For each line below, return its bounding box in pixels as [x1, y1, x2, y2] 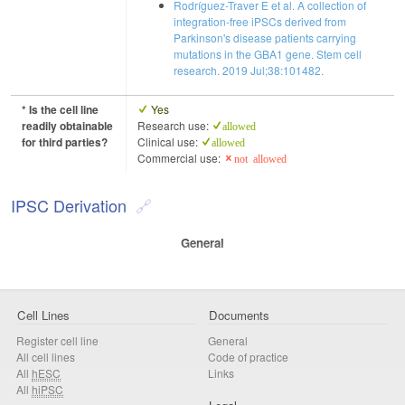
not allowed [234, 153, 287, 165]
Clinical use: [137, 134, 201, 150]
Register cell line [16, 332, 99, 348]
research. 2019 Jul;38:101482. [174, 62, 324, 79]
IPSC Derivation [11, 193, 127, 218]
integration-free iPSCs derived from [174, 14, 346, 30]
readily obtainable [22, 118, 113, 135]
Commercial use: [137, 150, 223, 166]
